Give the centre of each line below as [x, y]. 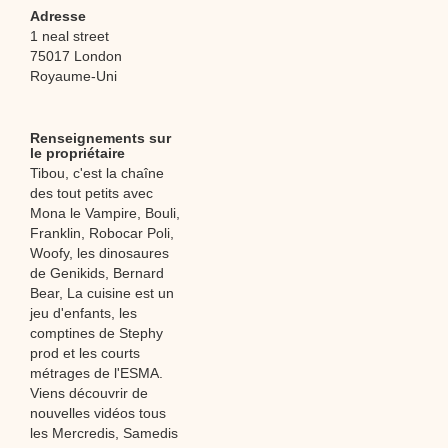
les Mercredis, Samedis [104, 432]
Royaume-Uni [73, 75]
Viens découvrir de [89, 392]
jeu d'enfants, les [83, 312]
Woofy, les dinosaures [99, 252]
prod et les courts [85, 352]
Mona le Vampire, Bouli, [105, 212]
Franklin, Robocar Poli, [102, 232]
